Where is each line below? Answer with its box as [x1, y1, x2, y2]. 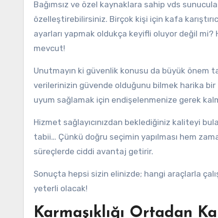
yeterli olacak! [34, 183, 88, 193]
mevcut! [34, 43, 65, 53]
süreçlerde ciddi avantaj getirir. [34, 146, 153, 156]
